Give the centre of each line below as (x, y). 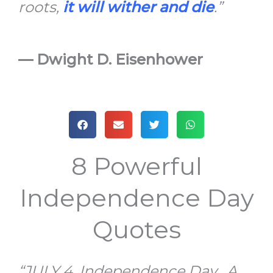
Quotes (136, 229)
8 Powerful (136, 166)
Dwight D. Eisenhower (120, 59)
